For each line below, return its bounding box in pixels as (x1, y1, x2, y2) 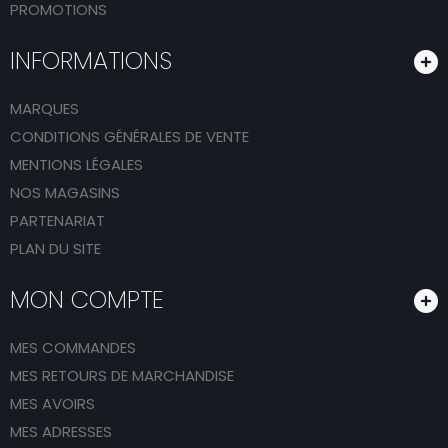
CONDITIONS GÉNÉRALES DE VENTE (10, 125, 249, 147)
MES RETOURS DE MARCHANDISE (10, 364, 234, 386)
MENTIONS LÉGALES (10, 153, 143, 175)
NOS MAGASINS (10, 181, 120, 203)
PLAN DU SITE (10, 237, 101, 259)
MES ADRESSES (10, 420, 112, 442)
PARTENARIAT (10, 209, 105, 231)
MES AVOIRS (10, 392, 95, 414)
